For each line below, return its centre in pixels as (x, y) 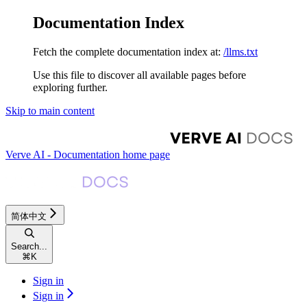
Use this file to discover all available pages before (139, 75)
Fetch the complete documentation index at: (127, 51)
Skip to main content (50, 110)
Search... (29, 246)
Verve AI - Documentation (63, 154)
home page (145, 154)
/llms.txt (241, 51)
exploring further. (70, 87)
